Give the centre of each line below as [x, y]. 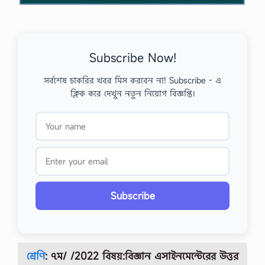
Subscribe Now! [132, 58]
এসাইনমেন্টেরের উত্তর [196, 256]
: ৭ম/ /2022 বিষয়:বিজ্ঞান [98, 256]
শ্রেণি [36, 256]
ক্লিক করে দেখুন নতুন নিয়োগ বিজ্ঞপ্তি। [132, 93]
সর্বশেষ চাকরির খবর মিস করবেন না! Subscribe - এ [132, 80]
